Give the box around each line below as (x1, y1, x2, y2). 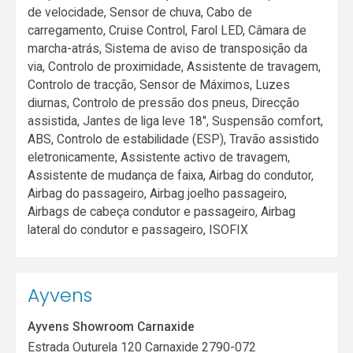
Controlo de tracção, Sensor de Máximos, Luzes (28, 76, 291, 92)
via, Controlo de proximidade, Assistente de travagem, (28, 58, 321, 74)
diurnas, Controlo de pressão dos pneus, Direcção (28, 95, 300, 110)
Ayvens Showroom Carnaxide (28, 318, 195, 334)
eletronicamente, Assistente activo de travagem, (28, 149, 291, 165)
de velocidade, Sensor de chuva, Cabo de (28, 4, 253, 20)
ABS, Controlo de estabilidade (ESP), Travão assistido (28, 131, 320, 147)
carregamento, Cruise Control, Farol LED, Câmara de (28, 22, 307, 38)
